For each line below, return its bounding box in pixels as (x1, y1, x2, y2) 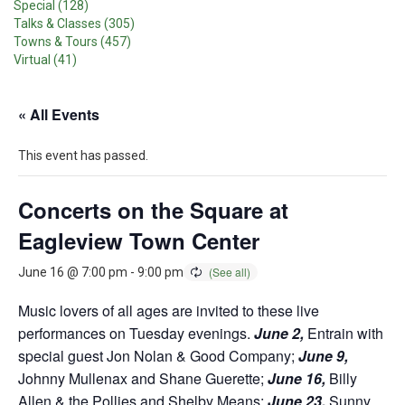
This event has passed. (18, 148, 148, 163)
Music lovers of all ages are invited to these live (18, 300, 319, 321)
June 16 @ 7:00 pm (18, 265, 127, 279)
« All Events (18, 104, 99, 125)
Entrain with (307, 323, 383, 344)
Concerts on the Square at (18, 194, 288, 225)
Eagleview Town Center (18, 225, 259, 256)
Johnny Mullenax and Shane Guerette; (18, 368, 268, 389)
